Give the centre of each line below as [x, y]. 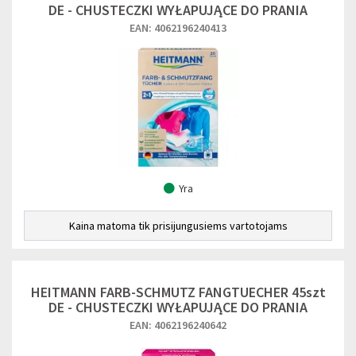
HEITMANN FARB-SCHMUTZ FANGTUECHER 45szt [178, 292]
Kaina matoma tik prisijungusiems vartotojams [178, 226]
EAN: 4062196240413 [178, 28]
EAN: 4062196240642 [178, 325]
